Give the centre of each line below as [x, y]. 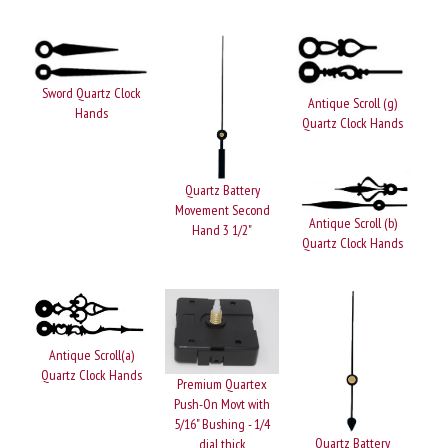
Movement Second [222, 210]
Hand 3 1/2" [222, 230]
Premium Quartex [222, 383]
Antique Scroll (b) [352, 222]
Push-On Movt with [222, 403]
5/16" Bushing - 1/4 [222, 423]
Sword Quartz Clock [91, 92]
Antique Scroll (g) [353, 103]
